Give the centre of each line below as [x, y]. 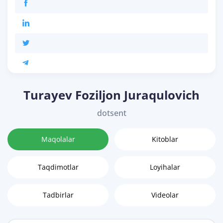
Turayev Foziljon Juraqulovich [111, 95]
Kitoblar [165, 139]
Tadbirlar [58, 195]
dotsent [111, 113]
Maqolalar [58, 139]
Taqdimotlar [58, 167]
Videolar [165, 195]
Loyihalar [165, 167]
